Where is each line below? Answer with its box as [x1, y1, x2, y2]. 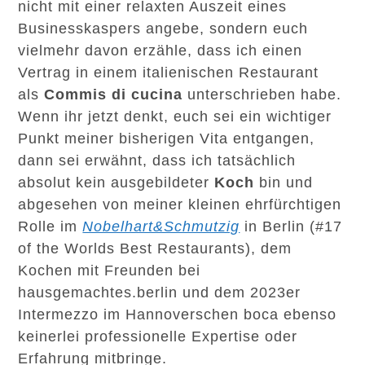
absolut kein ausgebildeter [18, 174, 215, 191]
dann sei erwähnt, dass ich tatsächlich [18, 152, 297, 169]
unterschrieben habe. [187, 86, 342, 103]
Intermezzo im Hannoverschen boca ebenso [18, 306, 337, 323]
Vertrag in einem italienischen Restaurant [18, 64, 319, 81]
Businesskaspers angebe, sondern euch [18, 20, 309, 37]
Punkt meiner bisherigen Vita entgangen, [18, 130, 315, 147]
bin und [254, 174, 314, 191]
